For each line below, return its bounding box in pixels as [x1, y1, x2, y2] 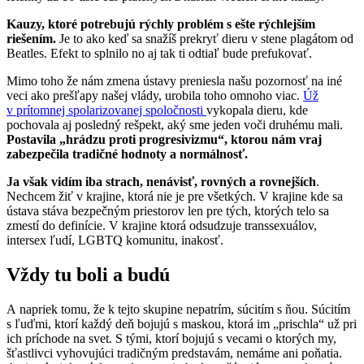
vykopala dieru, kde [206, 102, 308, 117]
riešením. [6, 31, 56, 45]
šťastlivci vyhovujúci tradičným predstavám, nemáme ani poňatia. [6, 345, 342, 360]
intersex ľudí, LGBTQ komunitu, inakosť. [6, 232, 223, 247]
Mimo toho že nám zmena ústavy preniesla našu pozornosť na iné [6, 73, 342, 88]
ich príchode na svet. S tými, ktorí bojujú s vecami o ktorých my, [6, 331, 336, 345]
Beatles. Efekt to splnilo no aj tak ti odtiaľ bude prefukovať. [6, 45, 312, 60]
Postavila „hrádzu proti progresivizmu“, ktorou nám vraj [6, 132, 322, 146]
